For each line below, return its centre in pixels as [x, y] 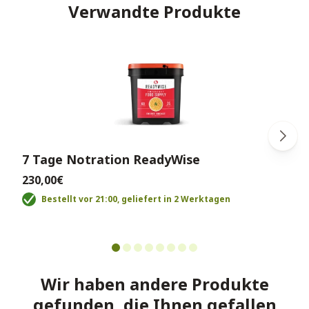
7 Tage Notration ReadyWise [111, 160]
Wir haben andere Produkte [154, 284]
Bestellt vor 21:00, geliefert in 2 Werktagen [136, 199]
